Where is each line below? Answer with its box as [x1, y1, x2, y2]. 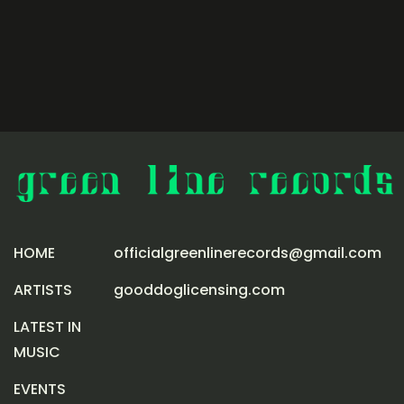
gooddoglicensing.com [114, 279, 285, 300]
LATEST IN [14, 316, 81, 337]
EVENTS [14, 378, 66, 399]
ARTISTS [14, 279, 72, 300]
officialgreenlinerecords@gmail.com [114, 242, 381, 263]
